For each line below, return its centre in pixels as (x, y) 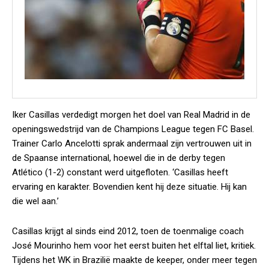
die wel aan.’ (35, 201)
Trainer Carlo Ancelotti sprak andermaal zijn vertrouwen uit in (132, 144)
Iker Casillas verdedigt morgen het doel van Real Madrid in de (131, 115)
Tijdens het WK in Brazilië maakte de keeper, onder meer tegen (134, 260)
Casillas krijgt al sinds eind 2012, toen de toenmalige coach (128, 231)
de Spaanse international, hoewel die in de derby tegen (119, 158)
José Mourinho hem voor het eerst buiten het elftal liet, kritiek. (134, 246)
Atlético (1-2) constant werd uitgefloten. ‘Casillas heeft (120, 172)
